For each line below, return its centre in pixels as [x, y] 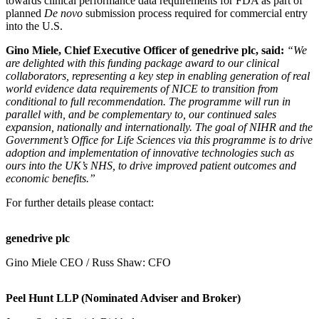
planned [25, 13]
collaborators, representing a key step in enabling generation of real [158, 75]
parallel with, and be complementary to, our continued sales [141, 114]
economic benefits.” [51, 178]
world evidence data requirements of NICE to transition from [142, 88]
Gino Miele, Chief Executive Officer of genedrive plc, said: [146, 50]
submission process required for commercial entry [195, 13]
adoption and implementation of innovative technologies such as [150, 152]
